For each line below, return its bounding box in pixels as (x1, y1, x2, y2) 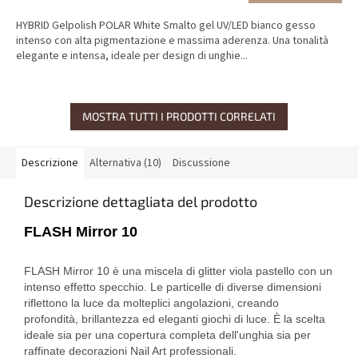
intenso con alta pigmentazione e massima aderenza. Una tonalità (16, 33, 328, 50)
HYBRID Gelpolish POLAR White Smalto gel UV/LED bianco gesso (16, 18, 316, 34)
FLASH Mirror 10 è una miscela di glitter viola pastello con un (24, 265, 332, 278)
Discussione (173, 155, 230, 172)
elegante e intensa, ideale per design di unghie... (16, 48, 248, 65)
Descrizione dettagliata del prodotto (24, 193, 257, 211)
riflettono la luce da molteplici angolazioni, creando (24, 296, 279, 310)
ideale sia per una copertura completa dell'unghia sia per (24, 328, 311, 342)
